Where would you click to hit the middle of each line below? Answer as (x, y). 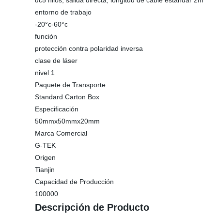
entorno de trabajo (63, 12)
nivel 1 (45, 73)
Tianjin (45, 170)
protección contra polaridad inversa (89, 48)
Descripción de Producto (92, 207)
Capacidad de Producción (74, 182)
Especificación (57, 109)
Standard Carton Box (67, 97)
